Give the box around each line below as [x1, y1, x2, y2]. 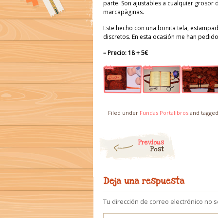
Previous [138, 139, 164, 146]
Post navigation [98, 131, 147, 141]
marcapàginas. [103, 8, 144, 16]
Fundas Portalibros [140, 109, 188, 116]
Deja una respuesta [103, 176, 184, 187]
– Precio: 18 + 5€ [103, 49, 148, 57]
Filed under [108, 109, 140, 116]
